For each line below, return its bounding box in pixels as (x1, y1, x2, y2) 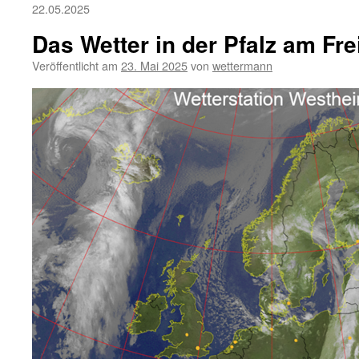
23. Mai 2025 (121, 57, 188, 74)
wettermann (212, 57, 272, 74)
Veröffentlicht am (32, 57, 118, 74)
